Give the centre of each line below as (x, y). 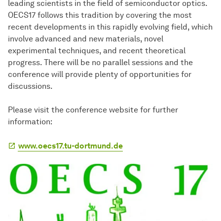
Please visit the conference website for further (93, 110)
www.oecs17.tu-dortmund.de (71, 146)
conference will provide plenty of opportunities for (100, 74)
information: (30, 122)
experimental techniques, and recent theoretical (97, 51)
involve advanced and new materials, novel (86, 39)
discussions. (30, 86)
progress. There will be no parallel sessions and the (100, 63)
